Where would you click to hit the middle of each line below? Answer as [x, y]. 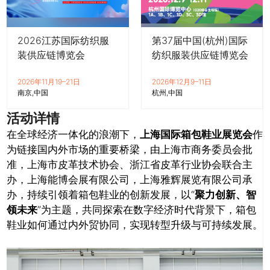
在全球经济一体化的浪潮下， [73, 134]
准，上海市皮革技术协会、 [68, 164]
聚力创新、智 [225, 194]
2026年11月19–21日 [49, 81]
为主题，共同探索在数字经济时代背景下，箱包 [149, 209]
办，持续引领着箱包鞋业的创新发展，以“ [101, 194]
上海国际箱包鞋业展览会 [196, 134]
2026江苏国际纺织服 [63, 40]
